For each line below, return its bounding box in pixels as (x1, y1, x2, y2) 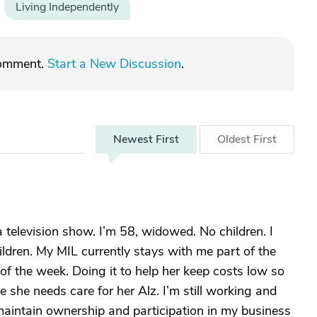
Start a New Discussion (47, 55, 181, 72)
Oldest (217, 132, 253, 147)
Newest (113, 132, 156, 147)
